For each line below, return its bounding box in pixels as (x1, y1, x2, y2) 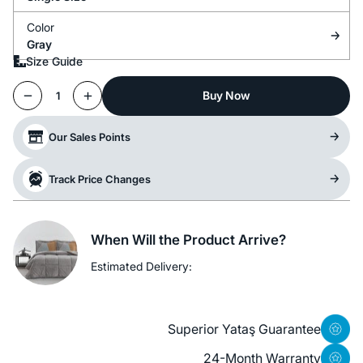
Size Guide (26, 53, 83, 68)
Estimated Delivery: (91, 258, 192, 273)
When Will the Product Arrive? (91, 231, 286, 248)
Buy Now (202, 88, 250, 103)
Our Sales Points (49, 130, 130, 143)
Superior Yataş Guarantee (168, 320, 321, 337)
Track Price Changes (49, 172, 151, 186)
